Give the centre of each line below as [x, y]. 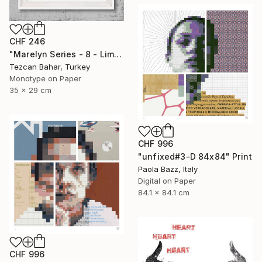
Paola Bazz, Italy [168, 169]
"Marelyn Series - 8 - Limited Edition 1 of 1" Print [118, 54]
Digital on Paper [167, 180]
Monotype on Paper [45, 79]
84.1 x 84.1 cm [164, 192]
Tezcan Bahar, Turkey [50, 67]
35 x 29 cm [30, 90]
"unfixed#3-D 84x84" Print [195, 156]
